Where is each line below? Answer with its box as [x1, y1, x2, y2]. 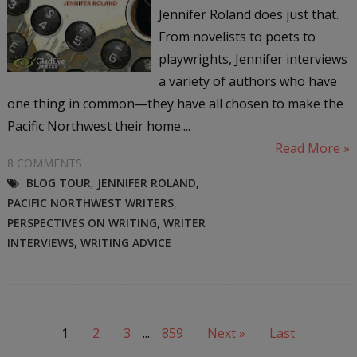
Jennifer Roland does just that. [158, 5, 339, 23]
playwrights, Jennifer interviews [158, 49, 347, 68]
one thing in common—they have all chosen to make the [6, 94, 343, 112]
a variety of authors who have [158, 72, 337, 90]
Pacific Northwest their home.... [6, 116, 190, 135]
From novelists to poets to [158, 27, 316, 45]
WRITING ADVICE [80, 234, 171, 250]
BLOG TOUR [25, 175, 91, 190]
